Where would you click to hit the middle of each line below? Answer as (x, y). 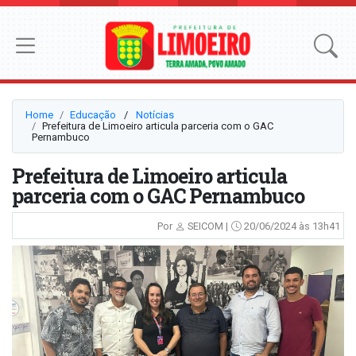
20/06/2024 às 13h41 (291, 226)
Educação (93, 115)
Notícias (155, 115)
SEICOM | (207, 226)
